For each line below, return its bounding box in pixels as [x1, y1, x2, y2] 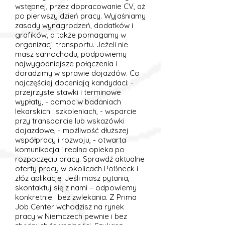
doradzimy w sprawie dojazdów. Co [15, 68, 140, 78]
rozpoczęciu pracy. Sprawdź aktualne [15, 154, 145, 164]
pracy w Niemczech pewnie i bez [15, 211, 127, 221]
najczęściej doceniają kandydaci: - [15, 78, 134, 87]
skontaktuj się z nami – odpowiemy [15, 183, 137, 192]
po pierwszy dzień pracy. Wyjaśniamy [15, 11, 146, 21]
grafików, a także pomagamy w [15, 30, 126, 40]
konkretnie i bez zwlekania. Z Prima [15, 192, 137, 202]
